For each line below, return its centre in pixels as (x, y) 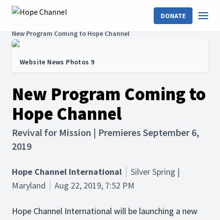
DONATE (173, 16)
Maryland (29, 185)
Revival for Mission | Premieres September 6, (106, 132)
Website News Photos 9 (57, 62)
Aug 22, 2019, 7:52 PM (95, 185)
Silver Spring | (155, 172)
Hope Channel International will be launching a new (105, 211)
